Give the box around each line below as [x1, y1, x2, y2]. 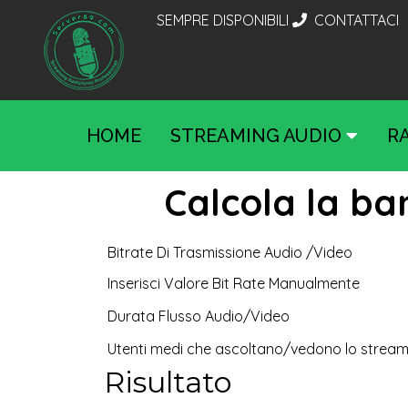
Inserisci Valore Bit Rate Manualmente [107, 274, 360, 292]
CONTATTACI [311, 11, 399, 29]
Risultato [104, 364, 231, 400]
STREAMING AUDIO [170, 125, 346, 147]
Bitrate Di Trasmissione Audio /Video [107, 243, 352, 261]
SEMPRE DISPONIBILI [157, 11, 289, 29]
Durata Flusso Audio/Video [107, 307, 290, 325]
